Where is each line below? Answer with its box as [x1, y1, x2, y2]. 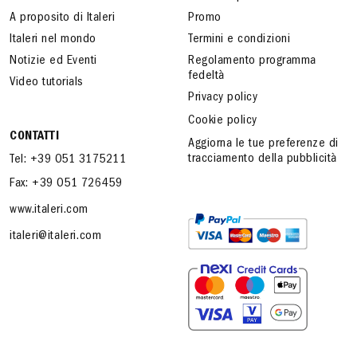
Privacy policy [188, 92, 257, 104]
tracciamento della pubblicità [188, 153, 337, 166]
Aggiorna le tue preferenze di [188, 138, 339, 151]
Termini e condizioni [188, 33, 290, 46]
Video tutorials [10, 76, 84, 89]
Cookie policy [188, 115, 257, 127]
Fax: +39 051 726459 [10, 178, 123, 190]
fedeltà [188, 70, 225, 83]
